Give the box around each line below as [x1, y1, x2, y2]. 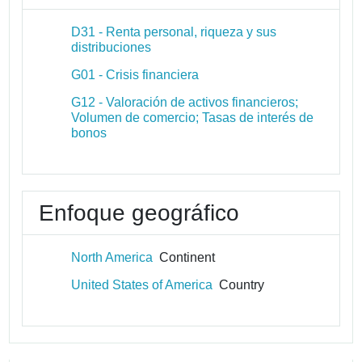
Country [213, 277, 265, 292]
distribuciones [71, 40, 152, 54]
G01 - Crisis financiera [71, 67, 200, 82]
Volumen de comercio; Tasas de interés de [71, 110, 314, 124]
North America [71, 250, 154, 264]
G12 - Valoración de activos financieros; [71, 95, 299, 109]
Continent [153, 250, 216, 264]
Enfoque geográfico [39, 200, 240, 225]
